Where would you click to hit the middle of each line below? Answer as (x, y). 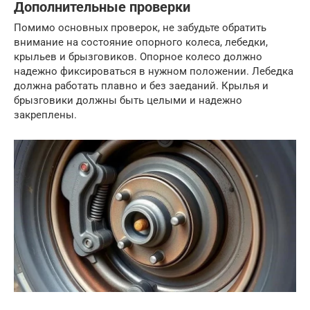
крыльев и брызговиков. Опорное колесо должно (138, 57)
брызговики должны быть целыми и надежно (128, 101)
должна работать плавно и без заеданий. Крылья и (141, 86)
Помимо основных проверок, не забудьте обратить (140, 28)
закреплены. (45, 115)
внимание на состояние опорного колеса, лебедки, (141, 43)
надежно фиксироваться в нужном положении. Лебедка (154, 72)
